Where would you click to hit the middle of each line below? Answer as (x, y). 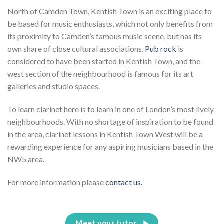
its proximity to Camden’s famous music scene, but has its (105, 36)
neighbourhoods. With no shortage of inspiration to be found (110, 121)
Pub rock (161, 49)
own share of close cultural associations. (76, 49)
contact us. (124, 182)
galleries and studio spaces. (54, 86)
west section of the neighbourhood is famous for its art (100, 74)
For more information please (56, 182)
